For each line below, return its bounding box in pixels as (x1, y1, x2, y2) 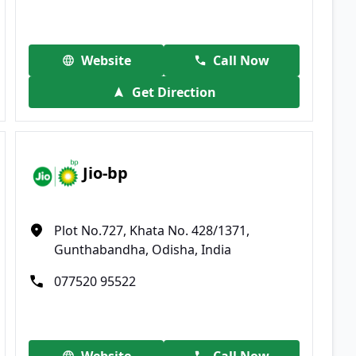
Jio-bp (83, 162, 129, 184)
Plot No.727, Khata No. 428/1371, (54, 221, 250, 239)
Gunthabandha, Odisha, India (54, 240, 232, 258)
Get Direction (131, 83, 216, 101)
